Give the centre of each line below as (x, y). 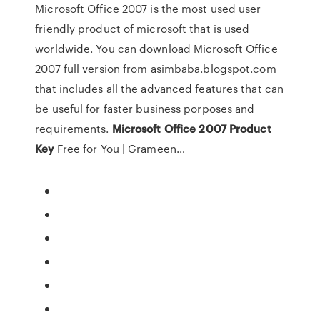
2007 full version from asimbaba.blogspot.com (156, 69)
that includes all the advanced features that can (160, 89)
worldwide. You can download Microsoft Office (156, 49)
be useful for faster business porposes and (145, 109)
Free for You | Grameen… (119, 149)
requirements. (74, 129)
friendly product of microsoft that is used (142, 29)
